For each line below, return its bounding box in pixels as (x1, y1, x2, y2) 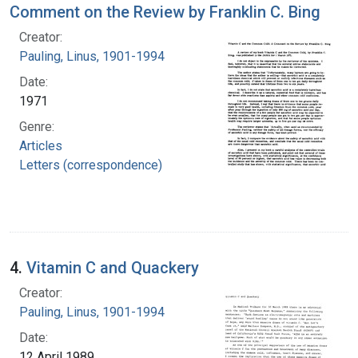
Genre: (19, 118, 54, 134)
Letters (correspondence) (19, 157, 162, 173)
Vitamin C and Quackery (26, 257, 199, 277)
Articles (19, 137, 62, 153)
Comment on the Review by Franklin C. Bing (10, 2, 320, 22)
